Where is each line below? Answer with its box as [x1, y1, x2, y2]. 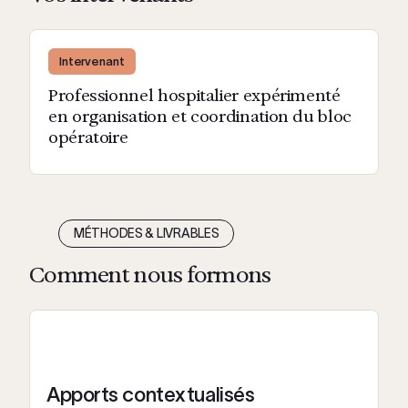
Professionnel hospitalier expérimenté [48, 86, 341, 106]
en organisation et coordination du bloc [48, 107, 352, 127]
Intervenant [59, 55, 125, 68]
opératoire [48, 127, 128, 148]
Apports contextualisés [46, 383, 255, 405]
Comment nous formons [29, 261, 271, 288]
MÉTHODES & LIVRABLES [74, 225, 219, 240]
